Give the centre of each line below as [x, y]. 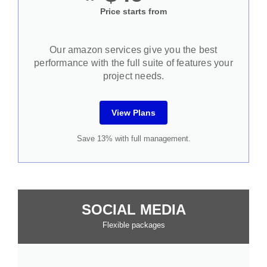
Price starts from [133, 12]
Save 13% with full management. [133, 139]
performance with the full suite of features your [133, 63]
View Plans [133, 113]
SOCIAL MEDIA [133, 210]
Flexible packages [133, 225]
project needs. [133, 76]
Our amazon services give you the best [133, 50]
